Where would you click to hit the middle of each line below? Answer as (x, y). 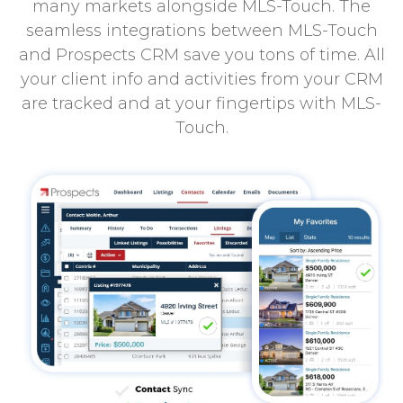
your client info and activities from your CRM (201, 79)
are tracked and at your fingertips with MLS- (201, 103)
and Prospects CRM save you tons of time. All (201, 54)
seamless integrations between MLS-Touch (201, 30)
